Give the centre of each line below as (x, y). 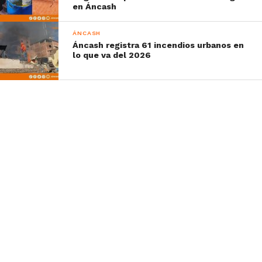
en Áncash (95, 6)
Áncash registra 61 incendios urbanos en (158, 45)
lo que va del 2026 (112, 55)
